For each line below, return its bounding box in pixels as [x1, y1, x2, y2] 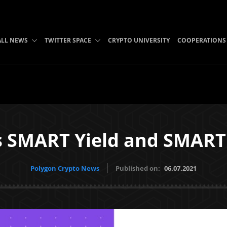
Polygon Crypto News [30, 164, 99, 173]
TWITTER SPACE [44, 36, 91, 45]
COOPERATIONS [177, 36, 226, 45]
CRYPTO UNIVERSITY [107, 36, 170, 45]
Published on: [116, 164, 162, 173]
